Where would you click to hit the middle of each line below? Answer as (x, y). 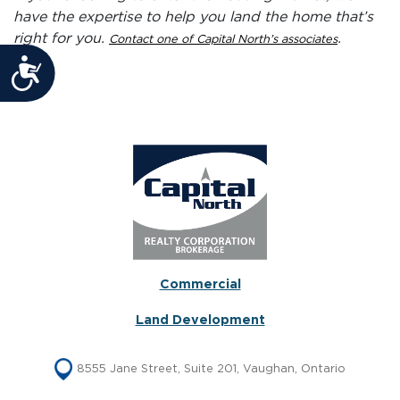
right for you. (61, 38)
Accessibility (103, 69)
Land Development (200, 321)
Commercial (200, 285)
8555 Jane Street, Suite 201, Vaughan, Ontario (211, 370)
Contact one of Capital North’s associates (223, 39)
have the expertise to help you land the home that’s (193, 17)
